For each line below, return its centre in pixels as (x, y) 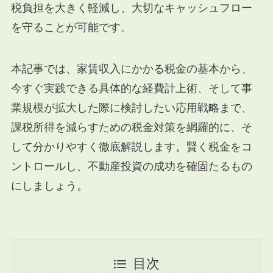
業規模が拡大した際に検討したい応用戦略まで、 (131, 108)
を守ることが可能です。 (71, 27)
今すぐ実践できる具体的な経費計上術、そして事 (131, 88)
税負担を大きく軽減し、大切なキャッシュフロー (131, 8)
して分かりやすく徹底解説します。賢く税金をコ (131, 147)
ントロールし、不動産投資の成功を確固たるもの (131, 166)
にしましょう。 (49, 186)
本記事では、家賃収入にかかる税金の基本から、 (131, 69)
